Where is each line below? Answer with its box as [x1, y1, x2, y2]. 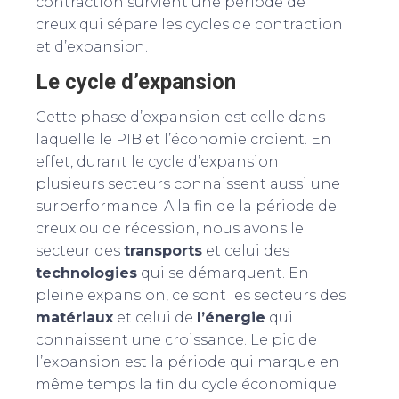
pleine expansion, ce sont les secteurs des [36, 287, 346, 305]
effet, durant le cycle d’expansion [36, 153, 279, 171]
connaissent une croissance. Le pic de [36, 331, 317, 349]
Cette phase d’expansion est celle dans [36, 109, 325, 126]
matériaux [36, 309, 113, 327]
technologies [36, 265, 137, 282]
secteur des [36, 242, 124, 260]
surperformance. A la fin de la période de [36, 198, 337, 216]
